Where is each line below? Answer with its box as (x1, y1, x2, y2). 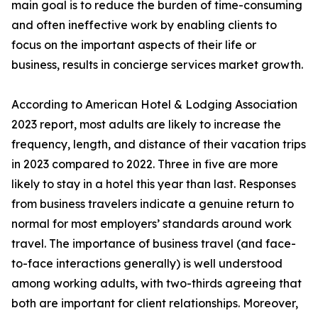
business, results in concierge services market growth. (11, 57, 303, 72)
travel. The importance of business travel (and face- (11, 236, 296, 251)
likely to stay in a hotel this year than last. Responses (11, 177, 296, 192)
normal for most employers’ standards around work (11, 216, 292, 231)
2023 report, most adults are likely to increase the (11, 117, 281, 132)
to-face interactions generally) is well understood (11, 256, 283, 271)
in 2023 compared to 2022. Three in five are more (11, 157, 278, 172)
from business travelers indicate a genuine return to (11, 197, 294, 212)
